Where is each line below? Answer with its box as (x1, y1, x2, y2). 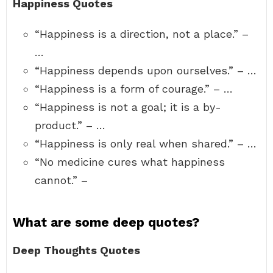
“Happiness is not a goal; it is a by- (35, 101, 221, 113)
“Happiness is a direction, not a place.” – (35, 27, 249, 40)
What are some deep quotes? (13, 214, 199, 230)
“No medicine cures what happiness (35, 155, 225, 168)
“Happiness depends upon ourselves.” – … (35, 64, 257, 77)
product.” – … (35, 119, 105, 132)
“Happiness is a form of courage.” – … (35, 82, 233, 95)
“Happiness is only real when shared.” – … (35, 137, 257, 150)
